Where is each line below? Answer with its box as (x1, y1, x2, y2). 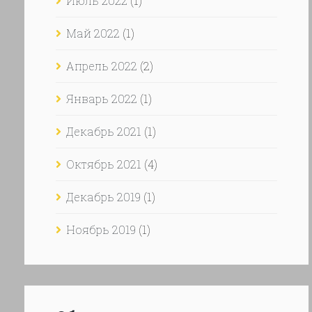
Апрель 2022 (66, 58, 137, 73)
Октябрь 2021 (66, 157, 141, 171)
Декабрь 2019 (66, 189, 141, 204)
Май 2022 (66, 26, 120, 40)
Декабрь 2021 (66, 124, 141, 139)
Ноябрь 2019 (66, 222, 136, 237)
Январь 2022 (66, 91, 137, 106)
